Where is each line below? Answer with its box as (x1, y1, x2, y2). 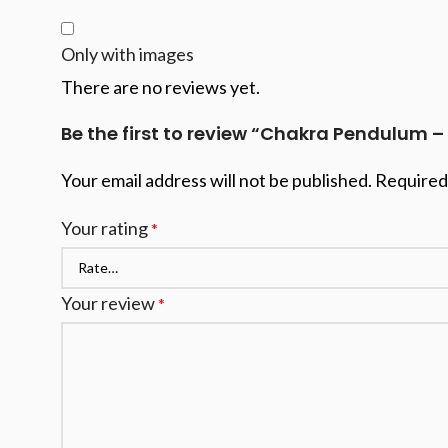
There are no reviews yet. (61, 76, 260, 98)
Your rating (61, 217, 151, 239)
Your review (61, 292, 158, 314)
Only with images (61, 43, 194, 65)
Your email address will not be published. (61, 169, 372, 191)
